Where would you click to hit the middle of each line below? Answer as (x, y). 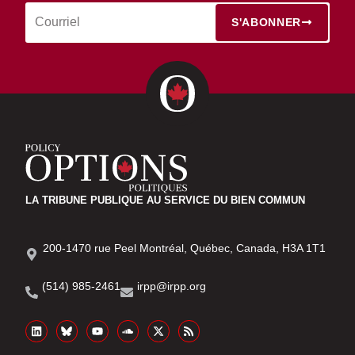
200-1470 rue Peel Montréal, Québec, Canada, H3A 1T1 (184, 248)
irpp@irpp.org (172, 286)
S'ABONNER (266, 23)
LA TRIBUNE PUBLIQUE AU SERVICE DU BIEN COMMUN (165, 200)
